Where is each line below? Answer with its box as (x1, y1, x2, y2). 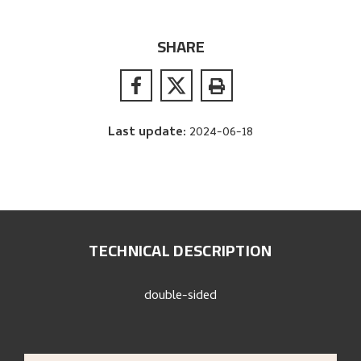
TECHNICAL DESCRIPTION (89, 235, 272, 266)
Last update (108, 122, 183, 143)
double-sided (144, 286, 217, 308)
